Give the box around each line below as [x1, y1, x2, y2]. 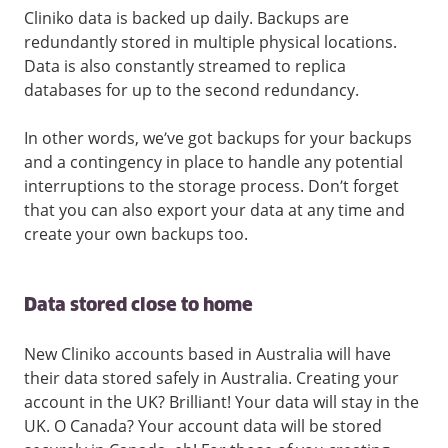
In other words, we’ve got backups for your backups [24, 127, 412, 150]
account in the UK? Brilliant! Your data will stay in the [24, 391, 419, 414]
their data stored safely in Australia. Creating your [24, 367, 399, 390]
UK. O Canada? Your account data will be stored [24, 415, 382, 438]
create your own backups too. [24, 223, 248, 246]
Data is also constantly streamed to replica [24, 55, 346, 78]
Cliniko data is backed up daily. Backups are [24, 7, 349, 30]
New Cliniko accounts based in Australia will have [24, 343, 391, 366]
